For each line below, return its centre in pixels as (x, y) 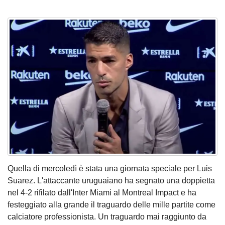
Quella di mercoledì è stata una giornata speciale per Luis (110, 169)
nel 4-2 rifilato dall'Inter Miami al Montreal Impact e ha (102, 193)
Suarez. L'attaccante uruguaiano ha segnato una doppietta (111, 181)
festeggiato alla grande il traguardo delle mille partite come (111, 205)
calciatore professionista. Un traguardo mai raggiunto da (107, 217)
